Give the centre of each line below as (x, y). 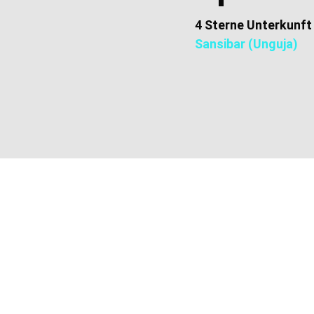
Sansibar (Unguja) (246, 44)
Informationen (255, 233)
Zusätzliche (249, 217)
